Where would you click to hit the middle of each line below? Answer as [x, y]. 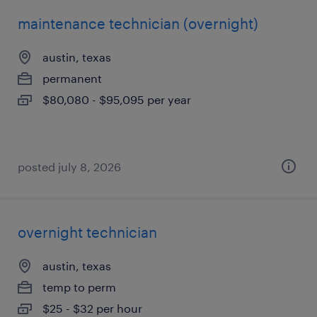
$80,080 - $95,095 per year [117, 99]
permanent [72, 78]
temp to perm [79, 287]
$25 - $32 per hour [92, 308]
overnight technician [87, 232]
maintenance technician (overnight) [138, 23]
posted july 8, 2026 [69, 167]
